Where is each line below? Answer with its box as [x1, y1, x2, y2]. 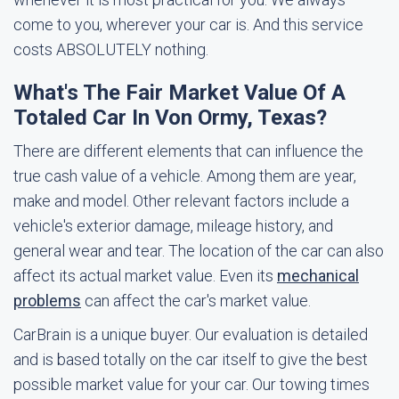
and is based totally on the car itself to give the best [13, 350, 368, 369]
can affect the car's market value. [81, 291, 311, 310]
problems [13, 291, 81, 310]
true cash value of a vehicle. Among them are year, [13, 167, 356, 185]
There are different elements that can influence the [13, 142, 363, 160]
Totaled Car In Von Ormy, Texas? [13, 105, 327, 130]
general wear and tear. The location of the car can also [13, 241, 384, 260]
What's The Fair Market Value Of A [13, 80, 346, 105]
